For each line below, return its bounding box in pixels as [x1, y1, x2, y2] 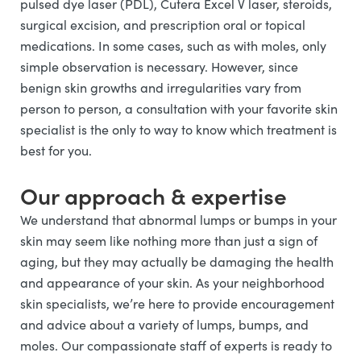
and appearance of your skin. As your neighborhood [20, 274, 325, 292]
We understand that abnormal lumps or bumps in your [20, 211, 337, 229]
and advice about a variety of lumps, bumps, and [20, 316, 309, 334]
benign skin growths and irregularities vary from [20, 79, 301, 97]
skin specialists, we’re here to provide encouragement [20, 295, 334, 313]
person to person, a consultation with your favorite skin [20, 100, 338, 118]
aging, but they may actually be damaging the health [20, 253, 334, 271]
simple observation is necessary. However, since [20, 58, 298, 76]
